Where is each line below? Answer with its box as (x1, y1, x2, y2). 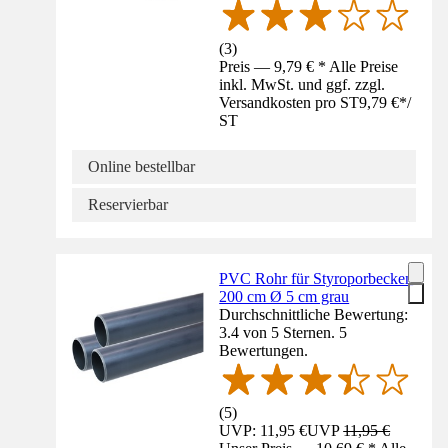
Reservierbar (88, 195, 168, 213)
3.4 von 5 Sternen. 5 (219, 323, 348, 341)
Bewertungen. (219, 341, 309, 359)
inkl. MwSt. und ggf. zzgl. (219, 75, 386, 93)
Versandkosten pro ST (219, 93, 360, 111)
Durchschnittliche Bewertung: (219, 305, 409, 323)
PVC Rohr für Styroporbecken (219, 269, 414, 287)
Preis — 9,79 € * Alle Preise (219, 57, 399, 75)
